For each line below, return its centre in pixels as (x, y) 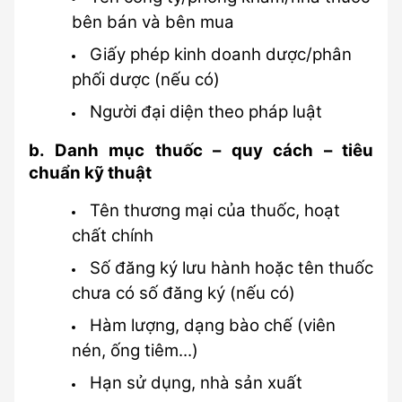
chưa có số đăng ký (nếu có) (184, 293)
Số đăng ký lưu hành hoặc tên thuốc (231, 268)
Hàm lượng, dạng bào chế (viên (212, 325)
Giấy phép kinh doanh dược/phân (220, 54)
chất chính (113, 236)
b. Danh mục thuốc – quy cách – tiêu (201, 150)
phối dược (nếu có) (146, 79)
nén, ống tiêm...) (135, 350)
